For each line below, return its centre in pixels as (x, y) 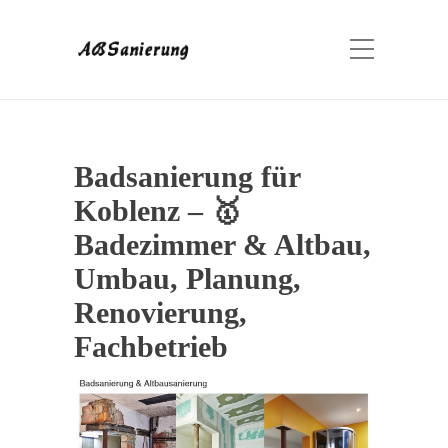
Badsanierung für (187, 176)
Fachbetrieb (151, 346)
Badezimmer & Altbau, (222, 244)
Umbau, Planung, (187, 278)
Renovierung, (160, 312)
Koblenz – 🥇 (157, 210)
